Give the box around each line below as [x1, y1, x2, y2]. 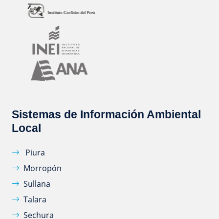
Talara [23, 194, 46, 205]
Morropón [23, 163, 62, 174]
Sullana [23, 178, 50, 190]
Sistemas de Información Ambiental [12, 108, 201, 121]
